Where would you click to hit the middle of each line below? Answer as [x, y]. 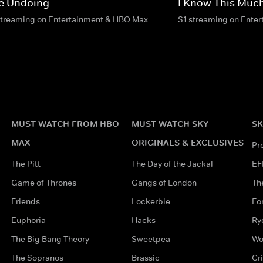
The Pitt [26, 163]
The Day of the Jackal [172, 163]
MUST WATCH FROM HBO [65, 123]
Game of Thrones [43, 182]
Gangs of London [164, 182]
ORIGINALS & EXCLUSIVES [187, 142]
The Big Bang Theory [50, 239]
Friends [25, 201]
